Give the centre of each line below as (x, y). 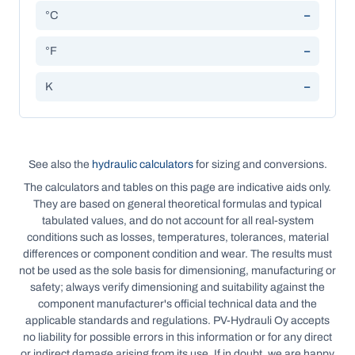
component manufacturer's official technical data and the (177, 304)
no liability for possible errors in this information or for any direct (177, 337)
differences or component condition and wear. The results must (177, 254)
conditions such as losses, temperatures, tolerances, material (177, 237)
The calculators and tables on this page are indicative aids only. (177, 187)
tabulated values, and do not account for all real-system (177, 221)
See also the (60, 164)
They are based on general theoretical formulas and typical (177, 204)
